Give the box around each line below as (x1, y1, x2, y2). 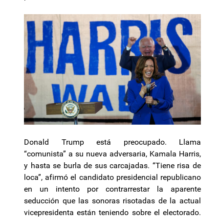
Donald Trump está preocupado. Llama (24, 137, 201, 147)
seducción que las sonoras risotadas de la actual (24, 196, 201, 206)
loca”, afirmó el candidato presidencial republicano (24, 173, 201, 182)
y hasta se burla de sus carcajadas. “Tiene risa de (24, 161, 201, 171)
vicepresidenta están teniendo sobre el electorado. (24, 208, 201, 218)
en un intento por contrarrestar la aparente (24, 184, 201, 194)
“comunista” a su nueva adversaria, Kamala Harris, (24, 149, 201, 159)
